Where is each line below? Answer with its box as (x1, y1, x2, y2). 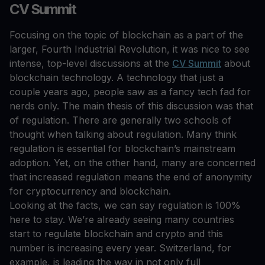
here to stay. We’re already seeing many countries (9, 214, 234, 226)
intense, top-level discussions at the (9, 57, 172, 70)
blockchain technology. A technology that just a (9, 72, 224, 84)
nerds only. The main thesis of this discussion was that (9, 100, 253, 112)
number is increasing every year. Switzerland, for (9, 242, 231, 254)
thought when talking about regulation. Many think (9, 128, 237, 141)
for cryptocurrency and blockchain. (9, 185, 174, 198)
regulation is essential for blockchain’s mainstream (9, 143, 235, 155)
